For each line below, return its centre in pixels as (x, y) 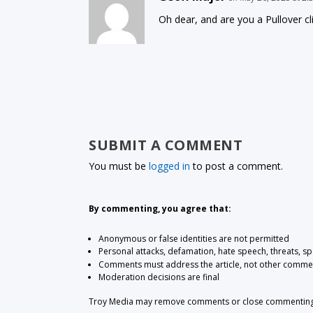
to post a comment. (237, 166)
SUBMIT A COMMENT (166, 145)
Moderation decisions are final (159, 277)
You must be (119, 166)
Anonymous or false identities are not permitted (194, 238)
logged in (170, 166)
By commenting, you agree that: (160, 209)
